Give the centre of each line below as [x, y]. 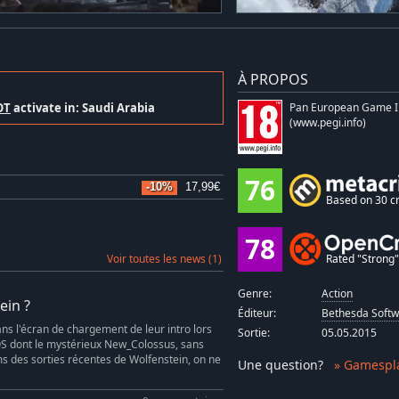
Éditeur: [256, 313]
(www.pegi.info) [327, 123]
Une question [277, 365]
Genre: [254, 294]
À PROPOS [273, 80]
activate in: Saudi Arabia [83, 108]
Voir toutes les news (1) [164, 258]
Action [338, 294]
